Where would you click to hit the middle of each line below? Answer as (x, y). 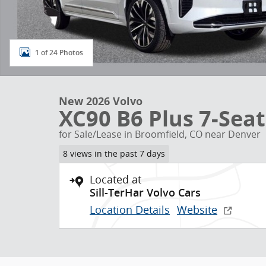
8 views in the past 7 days (114, 153)
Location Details (130, 209)
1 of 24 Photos (59, 53)
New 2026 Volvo (101, 101)
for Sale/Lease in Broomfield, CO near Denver (160, 134)
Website (197, 209)
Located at (115, 179)
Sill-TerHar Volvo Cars (145, 192)
